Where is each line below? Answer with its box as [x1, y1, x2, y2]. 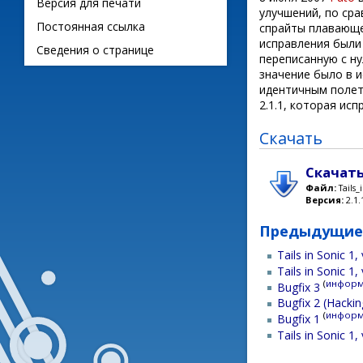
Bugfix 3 [277, 279, 321, 295]
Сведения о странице [36, 42, 154, 58]
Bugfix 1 [277, 310, 321, 327]
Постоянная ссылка [36, 19, 145, 34]
